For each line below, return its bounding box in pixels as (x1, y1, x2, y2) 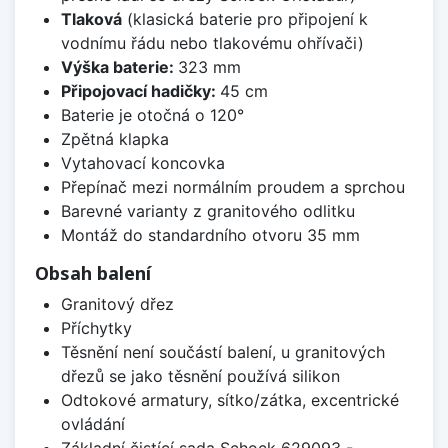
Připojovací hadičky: (60, 81, 220, 102)
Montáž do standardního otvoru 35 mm (60, 225, 360, 246)
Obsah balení (35, 261, 151, 286)
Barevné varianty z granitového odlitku (60, 201, 355, 222)
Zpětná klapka (60, 129, 169, 150)
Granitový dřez (60, 294, 174, 315)
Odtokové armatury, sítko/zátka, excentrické (60, 390, 399, 411)
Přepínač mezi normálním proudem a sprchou (60, 177, 405, 198)
